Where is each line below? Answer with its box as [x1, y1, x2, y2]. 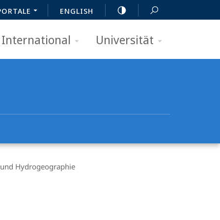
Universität [96, 31, 154, 48]
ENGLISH [60, 6, 93, 16]
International [1, 31, 71, 48]
